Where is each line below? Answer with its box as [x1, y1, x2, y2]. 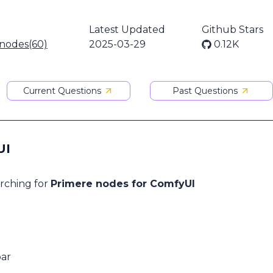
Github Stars [202, 24, 263, 35]
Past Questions [172, 85, 238, 96]
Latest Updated [89, 24, 165, 35]
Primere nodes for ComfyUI [51, 178, 195, 190]
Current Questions [23, 85, 102, 96]
